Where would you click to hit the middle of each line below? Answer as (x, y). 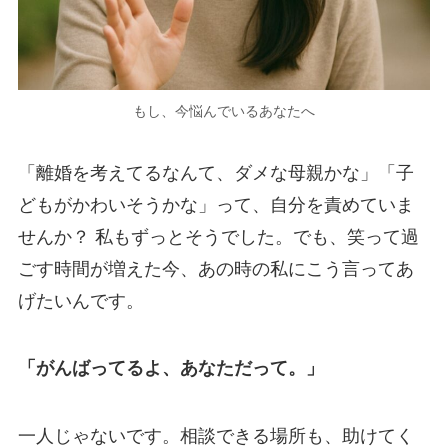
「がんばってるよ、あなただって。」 (170, 368)
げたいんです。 (80, 300)
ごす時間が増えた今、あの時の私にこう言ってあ (215, 268)
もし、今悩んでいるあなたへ (224, 110)
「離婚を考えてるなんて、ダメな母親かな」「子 (215, 172)
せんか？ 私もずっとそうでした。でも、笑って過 (218, 236)
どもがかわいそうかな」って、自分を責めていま (215, 204)
